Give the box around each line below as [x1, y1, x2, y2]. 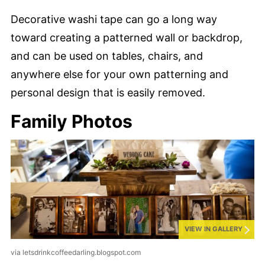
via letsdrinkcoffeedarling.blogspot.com [11, 248, 141, 257]
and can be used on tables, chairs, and [11, 50, 203, 63]
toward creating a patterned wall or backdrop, [11, 31, 243, 44]
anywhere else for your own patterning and [11, 68, 228, 81]
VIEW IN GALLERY [185, 225, 243, 234]
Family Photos [11, 111, 132, 132]
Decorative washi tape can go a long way [11, 13, 217, 26]
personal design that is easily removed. [11, 86, 205, 99]
